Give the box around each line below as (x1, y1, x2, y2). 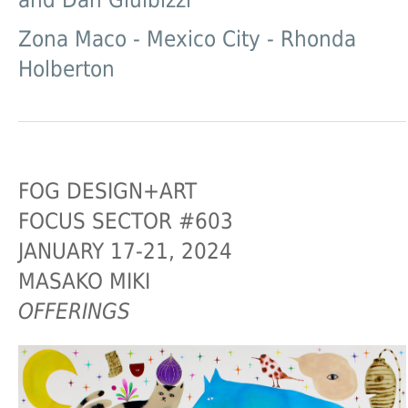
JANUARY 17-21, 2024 (18, 239, 232, 265)
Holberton (18, 56, 115, 83)
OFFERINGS (18, 299, 130, 325)
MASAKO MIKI (18, 269, 150, 295)
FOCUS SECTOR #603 (18, 209, 233, 235)
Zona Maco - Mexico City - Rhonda (18, 26, 356, 53)
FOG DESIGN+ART (18, 178, 197, 205)
